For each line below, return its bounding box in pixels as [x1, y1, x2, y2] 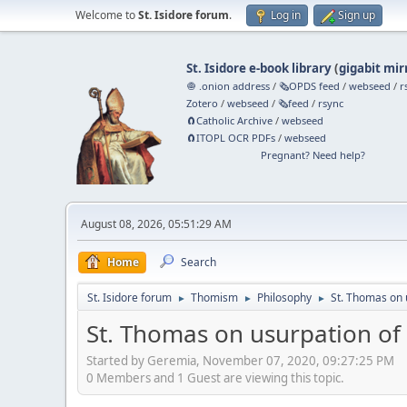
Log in [271, 7, 301, 23]
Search [181, 254, 216, 270]
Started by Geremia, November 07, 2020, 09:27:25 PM [86, 352, 394, 369]
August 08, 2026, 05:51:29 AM [81, 216, 232, 232]
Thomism [191, 290, 238, 305]
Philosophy [257, 290, 312, 305]
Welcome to [75, 7, 138, 23]
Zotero [186, 96, 219, 110]
